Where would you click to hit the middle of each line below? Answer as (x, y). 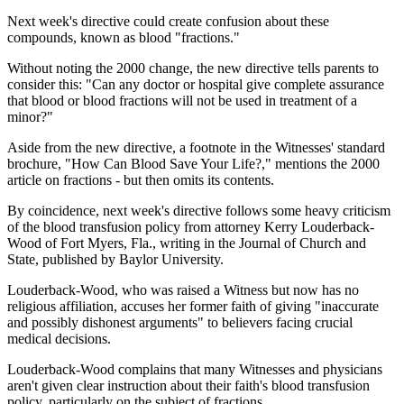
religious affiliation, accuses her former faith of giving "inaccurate (193, 306)
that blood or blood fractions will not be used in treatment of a (182, 100)
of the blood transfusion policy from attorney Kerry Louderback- (191, 226)
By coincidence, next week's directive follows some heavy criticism (199, 210)
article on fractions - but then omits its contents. (141, 179)
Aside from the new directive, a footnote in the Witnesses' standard (196, 147)
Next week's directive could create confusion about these (168, 21)
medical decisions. (59, 338)
